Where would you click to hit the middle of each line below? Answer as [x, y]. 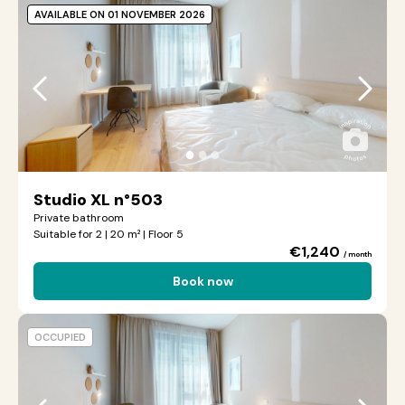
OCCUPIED [60, 337]
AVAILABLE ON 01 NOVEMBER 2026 [120, 14]
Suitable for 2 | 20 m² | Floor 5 [108, 234]
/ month [358, 254]
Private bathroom [79, 218]
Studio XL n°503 [98, 200]
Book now [202, 281]
